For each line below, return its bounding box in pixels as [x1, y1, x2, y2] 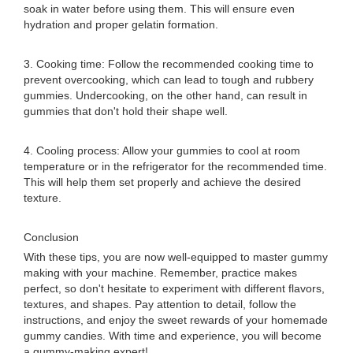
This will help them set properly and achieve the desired [24, 176, 301, 188]
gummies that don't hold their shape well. [24, 105, 228, 117]
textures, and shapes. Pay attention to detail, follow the [24, 298, 296, 310]
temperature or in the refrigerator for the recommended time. [24, 160, 327, 173]
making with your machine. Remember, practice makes [24, 266, 297, 279]
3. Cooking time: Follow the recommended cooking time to [24, 58, 314, 70]
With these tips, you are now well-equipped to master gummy [24, 251, 328, 263]
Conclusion [24, 231, 79, 243]
